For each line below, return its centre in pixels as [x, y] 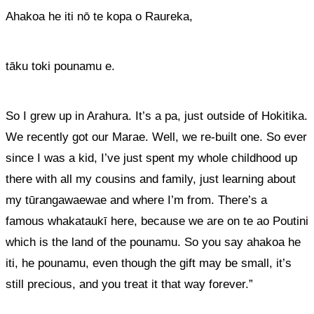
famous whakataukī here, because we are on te [131, 221]
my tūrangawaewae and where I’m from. [110, 200]
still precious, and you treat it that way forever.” [129, 284]
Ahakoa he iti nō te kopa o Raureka [97, 16]
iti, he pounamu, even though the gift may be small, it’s [149, 263]
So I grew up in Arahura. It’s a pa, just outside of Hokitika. [157, 116]
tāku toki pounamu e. [60, 66]
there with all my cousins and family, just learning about [151, 179]
